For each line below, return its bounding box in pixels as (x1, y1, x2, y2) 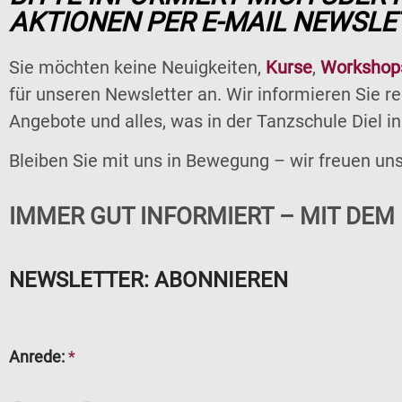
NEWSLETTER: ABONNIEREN (9, 267, 288, 293)
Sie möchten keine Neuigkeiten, (9, 56, 266, 78)
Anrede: (9, 347, 68, 367)
